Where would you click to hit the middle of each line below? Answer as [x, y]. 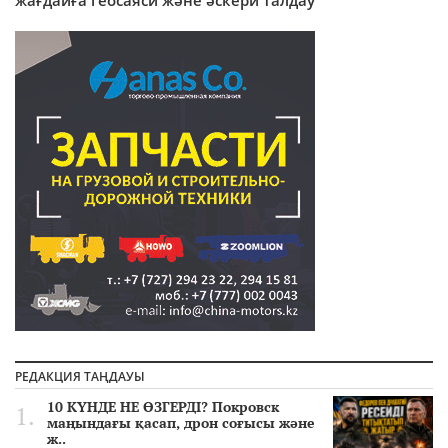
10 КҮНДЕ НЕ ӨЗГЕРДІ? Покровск [163, 407]
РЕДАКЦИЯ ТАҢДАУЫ [80, 377]
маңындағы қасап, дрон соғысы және [181, 423]
